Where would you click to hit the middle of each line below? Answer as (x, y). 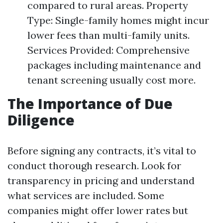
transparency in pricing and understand (101, 180)
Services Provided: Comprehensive (109, 50)
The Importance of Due (90, 104)
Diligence (41, 120)
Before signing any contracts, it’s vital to (102, 151)
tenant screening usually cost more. (111, 80)
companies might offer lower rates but (98, 210)
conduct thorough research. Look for (94, 166)
